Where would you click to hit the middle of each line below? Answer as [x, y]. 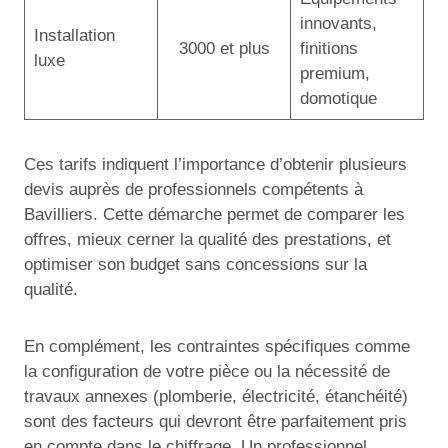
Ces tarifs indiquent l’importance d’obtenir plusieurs [215, 164]
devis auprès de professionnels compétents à [193, 189]
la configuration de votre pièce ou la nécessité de [207, 371]
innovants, [338, 23]
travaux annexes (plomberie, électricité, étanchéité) [216, 396]
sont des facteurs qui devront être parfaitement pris [215, 421]
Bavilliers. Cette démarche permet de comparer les [214, 214]
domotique [338, 98]
